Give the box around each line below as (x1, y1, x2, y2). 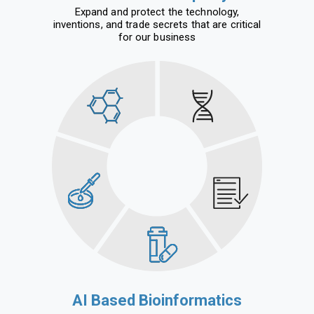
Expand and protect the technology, (74, 5, 240, 18)
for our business (118, 30, 196, 43)
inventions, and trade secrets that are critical (53, 18, 261, 31)
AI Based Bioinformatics (72, 291, 242, 309)
